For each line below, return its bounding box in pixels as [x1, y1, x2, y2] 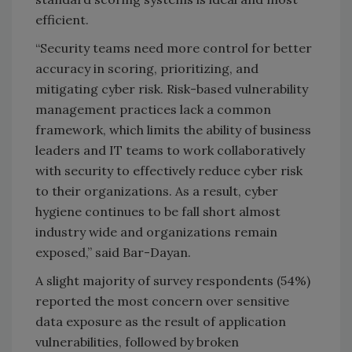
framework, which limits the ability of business [35, 121, 311, 137]
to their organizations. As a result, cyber [35, 182, 278, 199]
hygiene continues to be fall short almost [35, 203, 280, 219]
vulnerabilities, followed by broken [35, 333, 239, 350]
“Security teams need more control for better [35, 39, 312, 56]
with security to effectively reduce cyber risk [35, 162, 302, 178]
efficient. [35, 11, 89, 27]
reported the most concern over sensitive [35, 292, 289, 309]
